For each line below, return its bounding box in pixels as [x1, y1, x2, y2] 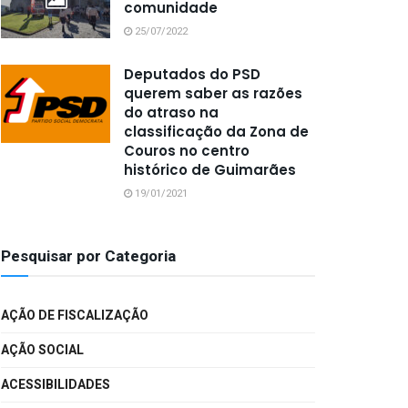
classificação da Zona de [124, 121, 309, 141]
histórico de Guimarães [124, 159, 296, 179]
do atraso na [124, 102, 219, 122]
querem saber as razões [124, 83, 302, 103]
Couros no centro [124, 140, 250, 160]
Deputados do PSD [124, 64, 260, 84]
